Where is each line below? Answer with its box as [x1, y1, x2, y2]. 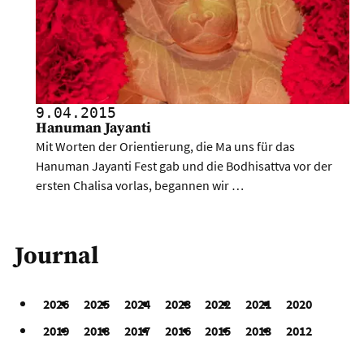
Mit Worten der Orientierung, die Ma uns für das [36, 137, 296, 154]
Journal [14, 241, 99, 272]
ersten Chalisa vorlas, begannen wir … [36, 176, 245, 193]
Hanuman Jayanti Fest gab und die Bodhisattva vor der [36, 157, 333, 174]
